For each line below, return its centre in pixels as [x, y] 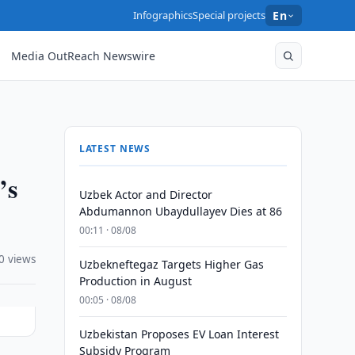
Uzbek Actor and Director [145, 195]
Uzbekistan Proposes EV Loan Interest [179, 334]
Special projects [229, 15]
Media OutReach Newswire [84, 55]
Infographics [163, 15]
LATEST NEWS [115, 149]
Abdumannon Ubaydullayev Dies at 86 [180, 211]
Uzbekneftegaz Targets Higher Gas [171, 264]
